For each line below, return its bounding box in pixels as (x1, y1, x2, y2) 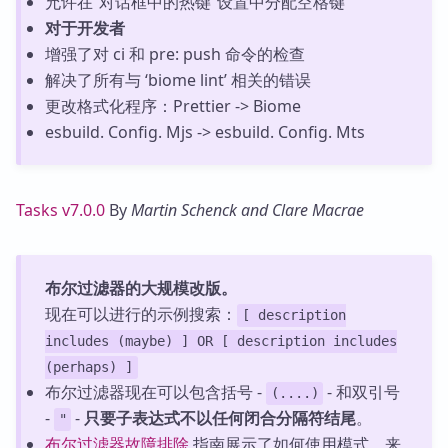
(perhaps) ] (44, 359, 133, 376)
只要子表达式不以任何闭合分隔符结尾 (84, 407, 357, 430)
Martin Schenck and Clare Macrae (131, 199, 364, 222)
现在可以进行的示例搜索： (44, 303, 237, 326)
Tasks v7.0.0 (16, 199, 105, 222)
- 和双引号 (323, 381, 401, 404)
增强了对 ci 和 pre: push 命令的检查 (44, 43, 305, 66)
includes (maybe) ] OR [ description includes (44, 333, 397, 350)
